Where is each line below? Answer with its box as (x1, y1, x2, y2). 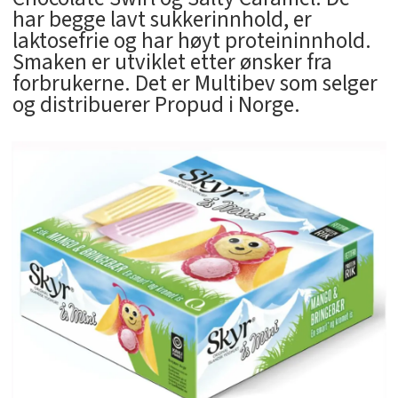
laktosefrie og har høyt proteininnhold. (12, 25, 371, 58)
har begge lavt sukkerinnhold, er (12, 4, 312, 36)
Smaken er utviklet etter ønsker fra (12, 46, 332, 79)
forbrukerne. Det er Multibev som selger (12, 68, 378, 100)
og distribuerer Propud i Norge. (12, 89, 300, 122)
